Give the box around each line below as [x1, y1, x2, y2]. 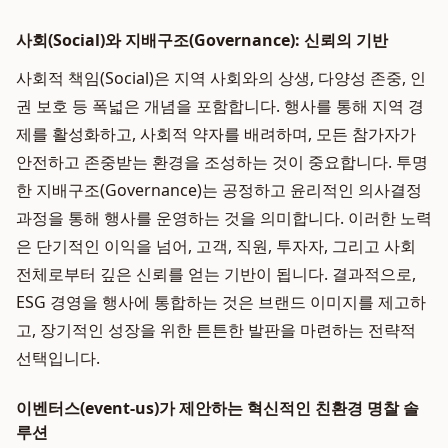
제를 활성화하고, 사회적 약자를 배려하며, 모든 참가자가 [16, 123, 416, 145]
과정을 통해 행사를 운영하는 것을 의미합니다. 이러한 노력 [16, 207, 432, 229]
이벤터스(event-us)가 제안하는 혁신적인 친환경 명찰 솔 [16, 397, 419, 419]
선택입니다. [16, 347, 100, 369]
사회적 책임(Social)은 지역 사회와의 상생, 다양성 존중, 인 [16, 67, 426, 89]
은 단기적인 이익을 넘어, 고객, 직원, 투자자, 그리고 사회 [16, 235, 416, 257]
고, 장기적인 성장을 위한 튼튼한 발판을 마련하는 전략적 [16, 319, 416, 341]
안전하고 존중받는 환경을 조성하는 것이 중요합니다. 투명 [16, 151, 428, 173]
